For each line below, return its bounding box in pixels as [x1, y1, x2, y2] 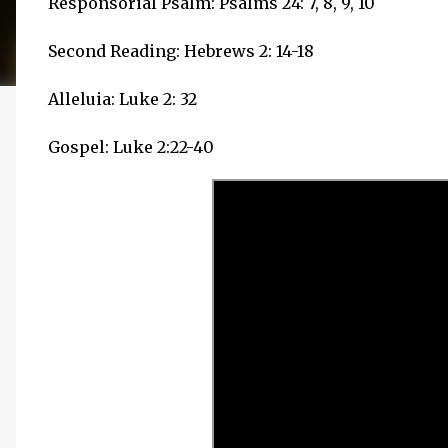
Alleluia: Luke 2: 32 [48, 89, 197, 109]
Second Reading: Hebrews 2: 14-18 [48, 41, 314, 61]
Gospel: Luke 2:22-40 [48, 137, 218, 157]
